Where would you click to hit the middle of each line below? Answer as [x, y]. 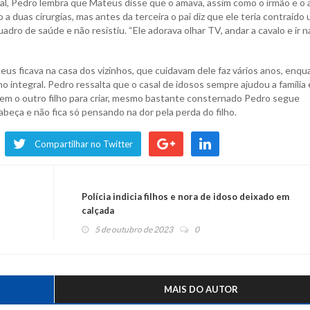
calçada [98, 210]
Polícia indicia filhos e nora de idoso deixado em [185, 197]
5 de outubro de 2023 [134, 229]
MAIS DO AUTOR [201, 289]
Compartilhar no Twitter [84, 144]
